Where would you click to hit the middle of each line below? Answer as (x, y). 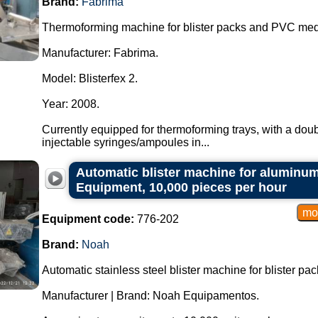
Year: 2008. (70, 104)
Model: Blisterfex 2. (89, 78)
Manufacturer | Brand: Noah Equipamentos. (150, 296)
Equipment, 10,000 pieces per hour (181, 187)
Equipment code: (88, 219)
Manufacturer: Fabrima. (100, 53)
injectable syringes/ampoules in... (125, 142)
